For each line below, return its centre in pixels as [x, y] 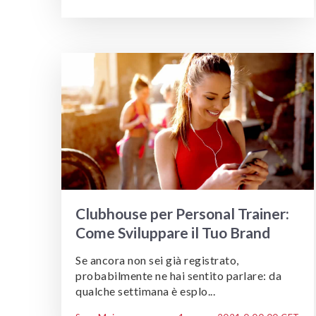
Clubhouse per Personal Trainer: [182, 214]
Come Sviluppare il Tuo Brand [173, 233]
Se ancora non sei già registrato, [157, 260]
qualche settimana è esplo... [145, 291]
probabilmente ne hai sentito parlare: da [178, 276]
